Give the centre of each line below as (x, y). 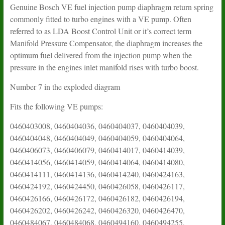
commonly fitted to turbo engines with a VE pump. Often (100, 19)
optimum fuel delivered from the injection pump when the (101, 55)
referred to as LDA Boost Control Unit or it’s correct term (100, 31)
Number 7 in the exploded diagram (65, 86)
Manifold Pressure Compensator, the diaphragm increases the (106, 43)
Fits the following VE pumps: (56, 106)
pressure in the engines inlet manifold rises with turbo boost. (104, 67)
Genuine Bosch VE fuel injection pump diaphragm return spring (111, 7)
